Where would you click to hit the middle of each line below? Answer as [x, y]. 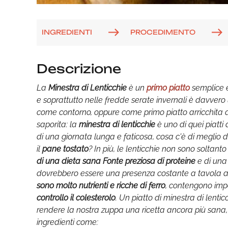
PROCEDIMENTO [163, 32]
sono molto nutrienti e [76, 186]
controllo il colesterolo [76, 198]
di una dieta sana [69, 161]
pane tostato [65, 149]
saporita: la [58, 124]
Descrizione [79, 69]
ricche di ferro [141, 186]
